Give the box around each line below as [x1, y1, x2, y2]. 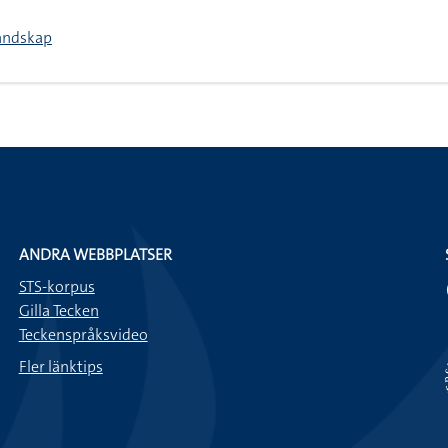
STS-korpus [18, 276, 95, 297]
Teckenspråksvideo [18, 324, 148, 345]
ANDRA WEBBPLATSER [18, 244, 172, 265]
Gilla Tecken [18, 300, 99, 321]
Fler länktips [18, 356, 103, 377]
